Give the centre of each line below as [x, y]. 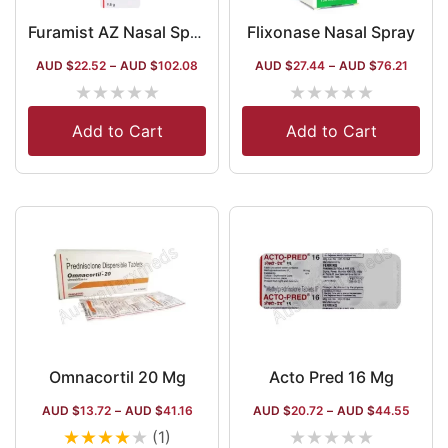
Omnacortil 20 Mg [117, 377]
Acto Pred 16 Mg [331, 377]
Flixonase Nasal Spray [331, 32]
